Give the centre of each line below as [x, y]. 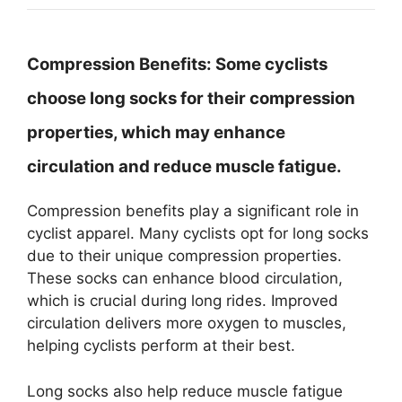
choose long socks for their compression [191, 98]
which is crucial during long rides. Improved [183, 301]
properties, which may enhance [156, 132]
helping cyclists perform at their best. [161, 345]
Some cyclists [270, 64]
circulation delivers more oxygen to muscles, [187, 323]
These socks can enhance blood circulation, [185, 278]
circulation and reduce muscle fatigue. [184, 166]
